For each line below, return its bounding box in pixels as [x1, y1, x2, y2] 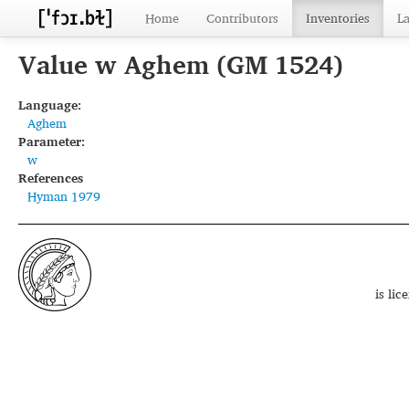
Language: [18, 94, 81, 115]
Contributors [206, 7, 278, 28]
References [18, 167, 83, 188]
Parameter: [18, 131, 85, 152]
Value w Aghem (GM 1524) [18, 44, 343, 85]
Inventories [306, 7, 370, 28]
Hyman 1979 [27, 185, 100, 206]
